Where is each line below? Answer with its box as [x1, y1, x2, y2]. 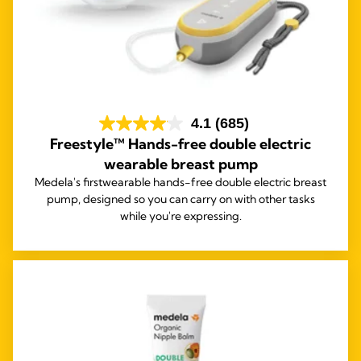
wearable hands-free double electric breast [102, 175, 326, 190]
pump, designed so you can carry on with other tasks [46, 192, 315, 207]
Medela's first [35, 175, 102, 190]
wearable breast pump [103, 155, 258, 174]
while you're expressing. [119, 209, 242, 224]
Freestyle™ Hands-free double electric [50, 135, 311, 154]
